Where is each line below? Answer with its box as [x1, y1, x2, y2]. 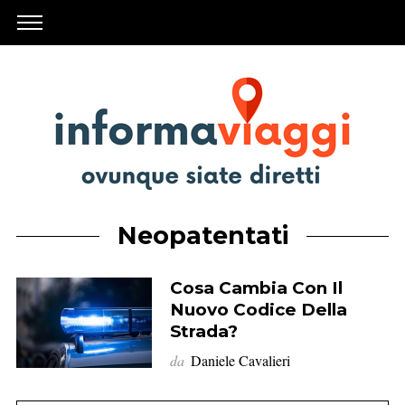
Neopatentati [117, 221, 288, 250]
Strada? [169, 321, 238, 342]
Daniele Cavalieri [190, 351, 290, 370]
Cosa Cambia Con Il [169, 278, 343, 298]
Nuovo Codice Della [169, 299, 347, 320]
